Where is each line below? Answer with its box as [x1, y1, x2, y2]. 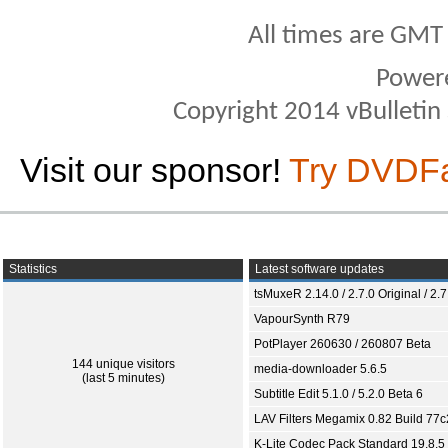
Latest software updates [252, 262, 384, 277]
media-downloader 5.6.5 [254, 362, 387, 377]
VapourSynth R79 [254, 312, 350, 327]
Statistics [6, 262, 57, 277]
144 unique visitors [71, 357, 175, 372]
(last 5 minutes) [81, 371, 165, 386]
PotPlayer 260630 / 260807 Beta [254, 337, 431, 352]
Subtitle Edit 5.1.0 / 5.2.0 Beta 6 [254, 387, 423, 402]
